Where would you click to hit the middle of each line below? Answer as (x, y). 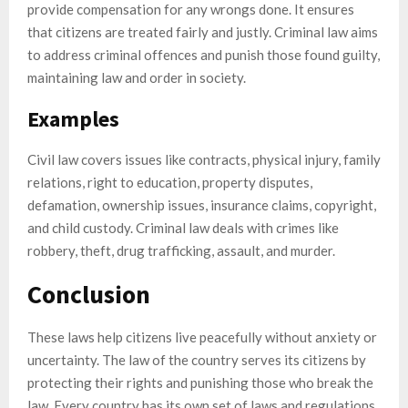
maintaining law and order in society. (137, 77)
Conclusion (89, 294)
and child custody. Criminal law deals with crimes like (183, 227)
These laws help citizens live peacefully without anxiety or (202, 337)
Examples (73, 118)
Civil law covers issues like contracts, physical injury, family (204, 159)
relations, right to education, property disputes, (170, 182)
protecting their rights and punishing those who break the (200, 382)
